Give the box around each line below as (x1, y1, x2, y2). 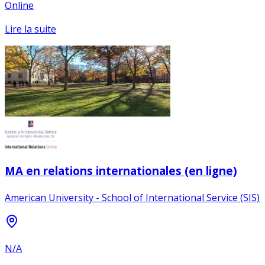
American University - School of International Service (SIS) (5, 191, 260, 204)
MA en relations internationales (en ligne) (5, 163, 237, 179)
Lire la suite (5, 22, 56, 35)
